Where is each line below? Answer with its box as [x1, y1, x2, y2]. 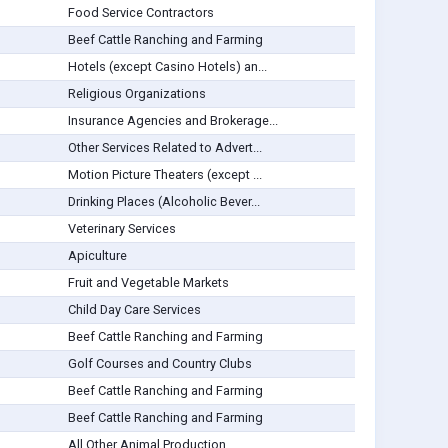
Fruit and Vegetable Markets [67, 275, 229, 291]
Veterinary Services [67, 221, 176, 237]
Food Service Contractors [67, 5, 214, 21]
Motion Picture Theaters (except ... [67, 167, 262, 183]
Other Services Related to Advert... [67, 140, 262, 156]
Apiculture [67, 248, 127, 264]
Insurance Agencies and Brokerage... [67, 113, 278, 129]
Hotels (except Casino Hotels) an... [67, 59, 267, 75]
